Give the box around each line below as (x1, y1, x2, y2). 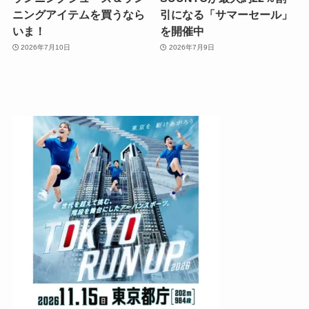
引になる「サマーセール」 (160, 8, 293, 21)
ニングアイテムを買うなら (12, 8, 145, 21)
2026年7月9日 (168, 43, 215, 52)
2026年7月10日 (21, 43, 71, 52)
